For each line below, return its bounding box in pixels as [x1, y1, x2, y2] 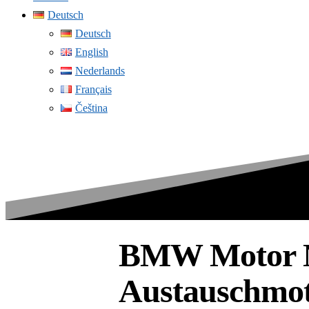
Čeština [74, 102, 108, 114]
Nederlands [74, 65, 125, 77]
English [74, 46, 108, 58]
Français [74, 83, 112, 95]
